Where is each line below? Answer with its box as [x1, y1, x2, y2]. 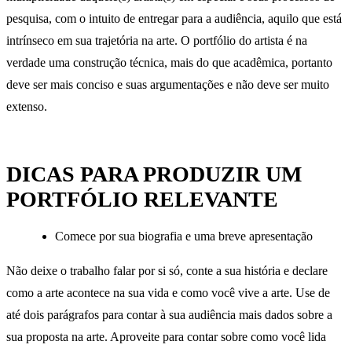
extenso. [6, 100, 47, 114]
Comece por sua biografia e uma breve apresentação [55, 229, 313, 243]
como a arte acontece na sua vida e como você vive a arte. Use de [6, 286, 330, 300]
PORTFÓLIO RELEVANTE [6, 187, 278, 212]
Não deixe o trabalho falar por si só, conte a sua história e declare [6, 264, 328, 278]
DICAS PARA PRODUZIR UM [6, 162, 302, 187]
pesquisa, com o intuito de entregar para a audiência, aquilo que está [6, 12, 342, 26]
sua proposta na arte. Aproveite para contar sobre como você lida [6, 330, 326, 344]
